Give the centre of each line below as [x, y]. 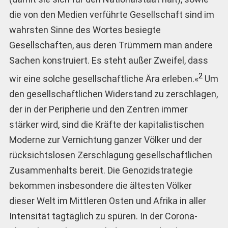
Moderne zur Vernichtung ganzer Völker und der [105, 139]
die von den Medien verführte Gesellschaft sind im [111, 14]
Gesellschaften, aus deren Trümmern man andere [111, 45]
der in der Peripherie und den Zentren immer [98, 109]
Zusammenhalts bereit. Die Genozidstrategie [101, 170]
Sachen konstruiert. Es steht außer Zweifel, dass [108, 60]
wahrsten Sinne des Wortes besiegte [85, 30]
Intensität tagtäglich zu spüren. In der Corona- [103, 216]
